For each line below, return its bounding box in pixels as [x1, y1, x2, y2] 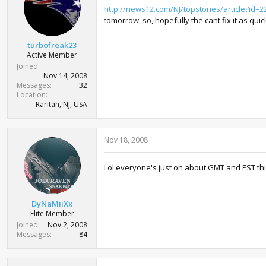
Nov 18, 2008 [104, 135, 148, 145]
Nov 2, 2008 [47, 219, 87, 230]
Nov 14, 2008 [43, 71, 87, 81]
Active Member [27, 50, 77, 60]
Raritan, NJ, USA [36, 99, 87, 109]
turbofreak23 [27, 40, 77, 50]
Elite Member [30, 208, 74, 218]
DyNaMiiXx [31, 198, 72, 209]
